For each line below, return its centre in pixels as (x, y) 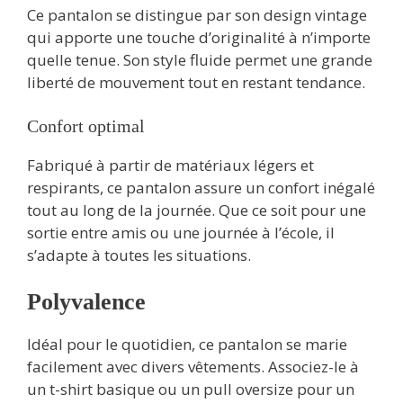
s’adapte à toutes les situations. (139, 255)
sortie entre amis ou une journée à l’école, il (181, 233)
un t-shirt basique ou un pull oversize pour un (191, 389)
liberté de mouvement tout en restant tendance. (196, 82)
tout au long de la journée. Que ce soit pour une (197, 210)
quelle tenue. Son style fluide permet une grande (200, 59)
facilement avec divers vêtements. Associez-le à (193, 366)
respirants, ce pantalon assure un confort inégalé (201, 188)
